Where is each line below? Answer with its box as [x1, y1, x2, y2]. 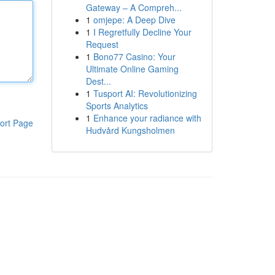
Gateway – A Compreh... [85, 1, 182, 14]
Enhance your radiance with [93, 112, 201, 124]
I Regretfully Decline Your [93, 26, 192, 38]
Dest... [85, 75, 111, 87]
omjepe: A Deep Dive [93, 14, 176, 26]
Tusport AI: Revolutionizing [93, 87, 197, 99]
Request [85, 38, 118, 50]
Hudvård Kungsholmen [85, 124, 175, 136]
